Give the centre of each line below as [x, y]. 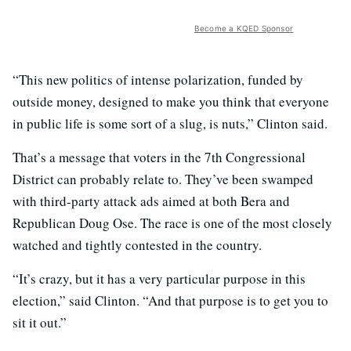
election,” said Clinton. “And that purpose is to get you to [170, 300]
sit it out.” [40, 322]
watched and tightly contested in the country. [137, 244]
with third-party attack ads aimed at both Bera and [151, 201]
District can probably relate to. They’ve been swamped [163, 179]
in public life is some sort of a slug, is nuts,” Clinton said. [170, 123]
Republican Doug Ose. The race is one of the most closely [172, 223]
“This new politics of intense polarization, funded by [158, 79]
